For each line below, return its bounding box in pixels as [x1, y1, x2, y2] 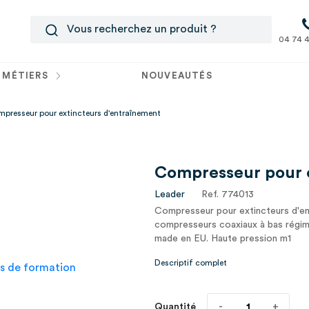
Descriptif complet [154, 259, 227, 267]
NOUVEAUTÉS [141, 71, 212, 80]
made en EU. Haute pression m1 [154, 234, 291, 243]
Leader [154, 190, 185, 199]
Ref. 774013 [201, 190, 254, 199]
